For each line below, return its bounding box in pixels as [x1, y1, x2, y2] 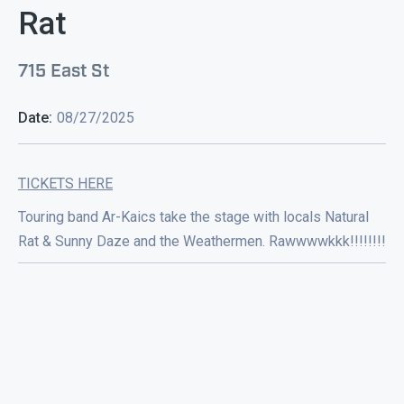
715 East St [18, 58, 109, 79]
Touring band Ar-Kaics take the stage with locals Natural [18, 208, 369, 225]
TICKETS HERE [18, 175, 113, 192]
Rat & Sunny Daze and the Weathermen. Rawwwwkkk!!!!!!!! [18, 233, 386, 250]
